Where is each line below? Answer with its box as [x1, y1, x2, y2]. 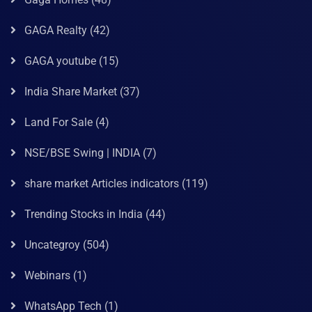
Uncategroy [24, 238, 80, 252]
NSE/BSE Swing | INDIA [24, 146, 140, 160]
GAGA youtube [24, 54, 96, 68]
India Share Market [24, 85, 117, 99]
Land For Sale [24, 116, 93, 130]
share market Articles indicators [24, 177, 179, 191]
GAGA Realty [24, 24, 87, 38]
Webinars [24, 269, 70, 283]
